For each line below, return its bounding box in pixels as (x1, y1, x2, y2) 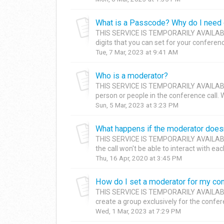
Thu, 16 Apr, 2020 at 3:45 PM (95, 154, 182, 162)
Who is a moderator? (95, 70, 168, 80)
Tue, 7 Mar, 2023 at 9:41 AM (95, 48, 178, 56)
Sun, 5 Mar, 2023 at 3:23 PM (95, 101, 178, 109)
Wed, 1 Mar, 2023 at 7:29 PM (95, 207, 181, 215)
